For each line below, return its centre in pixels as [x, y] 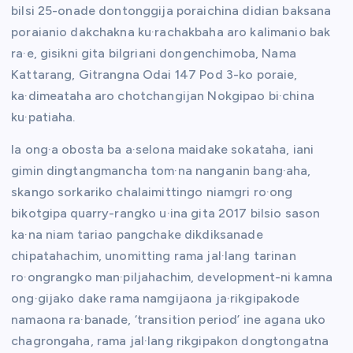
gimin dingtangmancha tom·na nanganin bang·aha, [161, 171]
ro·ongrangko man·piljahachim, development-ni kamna [172, 277]
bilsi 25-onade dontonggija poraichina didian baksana [171, 11]
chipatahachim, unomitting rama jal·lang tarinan [154, 256]
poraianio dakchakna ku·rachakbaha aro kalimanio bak [171, 32]
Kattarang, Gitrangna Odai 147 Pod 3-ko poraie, [154, 75]
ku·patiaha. [43, 117]
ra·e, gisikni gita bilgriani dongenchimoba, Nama [154, 54]
